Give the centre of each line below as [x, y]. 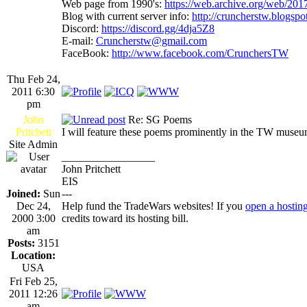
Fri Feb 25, [33, 281]
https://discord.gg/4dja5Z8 [158, 28]
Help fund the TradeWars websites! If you [153, 206]
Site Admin [33, 144]
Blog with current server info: [127, 16]
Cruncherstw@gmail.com [151, 40]
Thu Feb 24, [33, 79]
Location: [33, 255]
